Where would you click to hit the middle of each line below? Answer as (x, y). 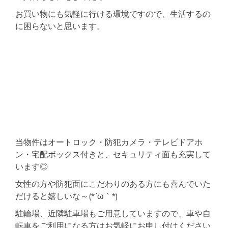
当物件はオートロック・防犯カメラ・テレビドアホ (109, 142)
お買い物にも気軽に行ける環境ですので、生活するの (113, 14)
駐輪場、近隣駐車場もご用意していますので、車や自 (113, 213)
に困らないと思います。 (60, 26)
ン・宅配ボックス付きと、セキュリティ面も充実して (113, 154)
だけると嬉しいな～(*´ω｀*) (67, 196)
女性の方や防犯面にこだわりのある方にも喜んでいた (113, 184)
